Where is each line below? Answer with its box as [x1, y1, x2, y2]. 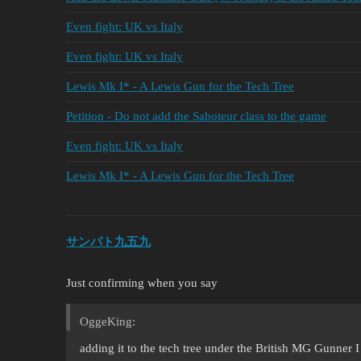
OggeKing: [80, 315, 135, 329]
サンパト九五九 [66, 235, 151, 249]
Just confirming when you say [66, 276, 218, 290]
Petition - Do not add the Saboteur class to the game [66, 110, 326, 123]
